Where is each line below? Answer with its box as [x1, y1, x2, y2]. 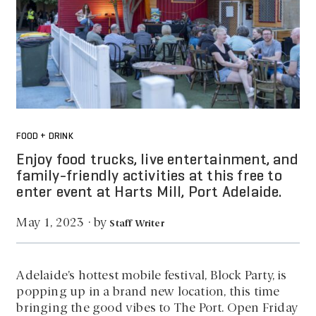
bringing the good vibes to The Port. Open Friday [16, 302, 298, 315]
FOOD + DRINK [16, 133, 73, 142]
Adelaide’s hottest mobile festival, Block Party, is [16, 269, 287, 282]
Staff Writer [109, 219, 164, 229]
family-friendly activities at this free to [16, 169, 282, 183]
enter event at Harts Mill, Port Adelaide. [16, 186, 282, 200]
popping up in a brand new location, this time [16, 286, 280, 298]
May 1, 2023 [16, 217, 85, 230]
